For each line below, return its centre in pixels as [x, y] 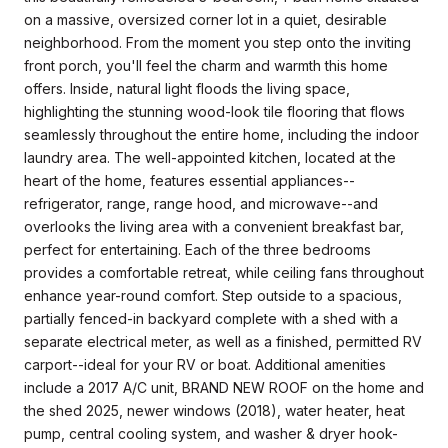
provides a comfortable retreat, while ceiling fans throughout [224, 272]
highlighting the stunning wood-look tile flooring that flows [214, 111]
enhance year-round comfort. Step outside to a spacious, [213, 295]
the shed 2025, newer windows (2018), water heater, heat [214, 410]
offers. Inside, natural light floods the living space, [187, 88]
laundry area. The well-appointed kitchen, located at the [210, 157]
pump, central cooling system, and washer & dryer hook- [211, 433]
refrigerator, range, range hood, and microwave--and [201, 203]
